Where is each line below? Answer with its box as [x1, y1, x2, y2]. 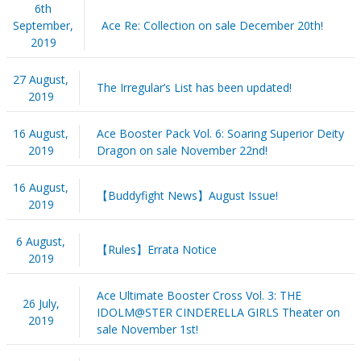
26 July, [22, 295, 60, 311]
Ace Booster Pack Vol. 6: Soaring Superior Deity [96, 125, 344, 141]
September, [13, 17, 74, 33]
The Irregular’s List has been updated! [96, 79, 292, 95]
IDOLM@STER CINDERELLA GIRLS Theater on [96, 304, 340, 320]
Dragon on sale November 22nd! [96, 142, 268, 158]
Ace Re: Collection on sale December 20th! [101, 17, 323, 33]
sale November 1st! [96, 321, 198, 337]
